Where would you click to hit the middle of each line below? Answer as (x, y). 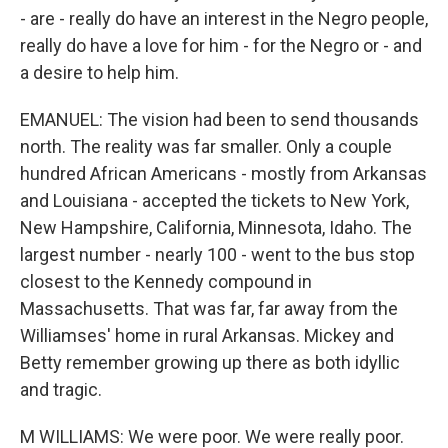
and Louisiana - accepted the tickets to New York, (214, 200)
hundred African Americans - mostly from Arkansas (223, 173)
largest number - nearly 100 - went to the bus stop (217, 254)
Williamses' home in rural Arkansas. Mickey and (207, 335)
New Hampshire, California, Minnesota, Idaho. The (216, 227)
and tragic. (61, 389)
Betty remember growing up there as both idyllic (210, 362)
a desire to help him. (99, 72)
